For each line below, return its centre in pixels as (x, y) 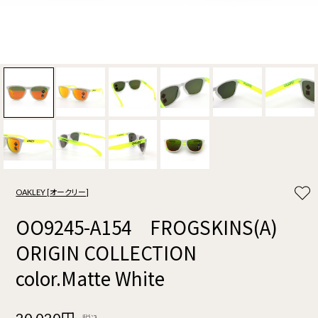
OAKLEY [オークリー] (53, 192)
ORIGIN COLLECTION (116, 253)
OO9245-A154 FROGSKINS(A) (147, 227)
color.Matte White (91, 278)
